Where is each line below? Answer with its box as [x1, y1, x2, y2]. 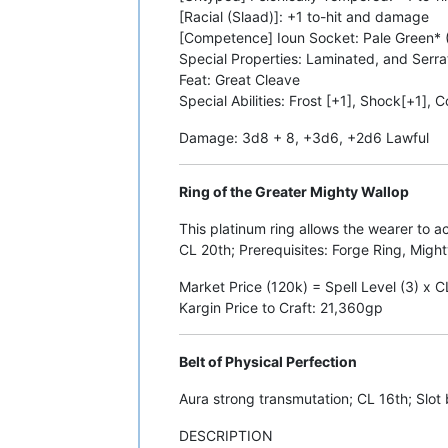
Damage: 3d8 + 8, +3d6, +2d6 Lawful [179, 128, 429, 146]
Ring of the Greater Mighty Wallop [179, 182, 409, 200]
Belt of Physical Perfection [179, 352, 357, 370]
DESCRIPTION [179, 426, 273, 444]
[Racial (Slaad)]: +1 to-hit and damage [179, 7, 429, 25]
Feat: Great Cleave [179, 70, 300, 88]
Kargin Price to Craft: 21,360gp [179, 298, 383, 316]
